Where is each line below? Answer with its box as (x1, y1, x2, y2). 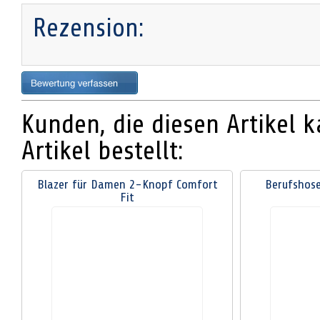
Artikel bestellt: (21, 136, 184, 166)
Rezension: (33, 14, 144, 43)
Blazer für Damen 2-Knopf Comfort (36, 177, 218, 191)
